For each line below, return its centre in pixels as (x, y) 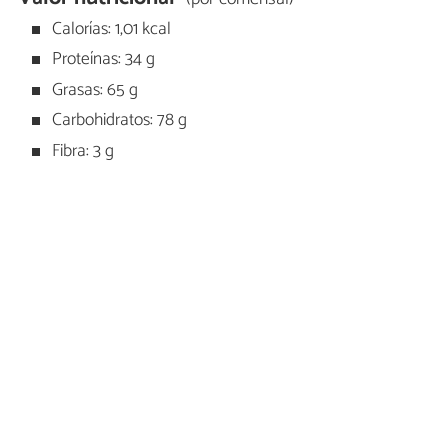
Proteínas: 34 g (102, 60)
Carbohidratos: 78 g (118, 121)
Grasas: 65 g (93, 90)
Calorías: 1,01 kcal (110, 29)
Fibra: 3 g (81, 151)
